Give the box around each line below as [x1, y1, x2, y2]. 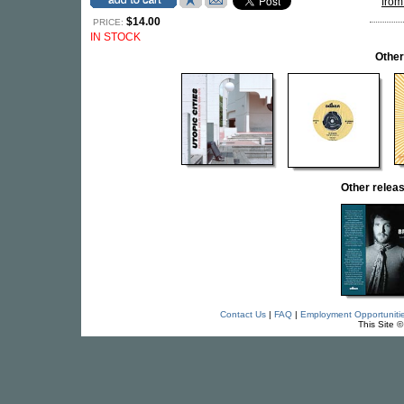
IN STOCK [90, 31, 141, 43]
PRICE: [93, 17, 124, 27]
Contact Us [219, 309, 266, 319]
